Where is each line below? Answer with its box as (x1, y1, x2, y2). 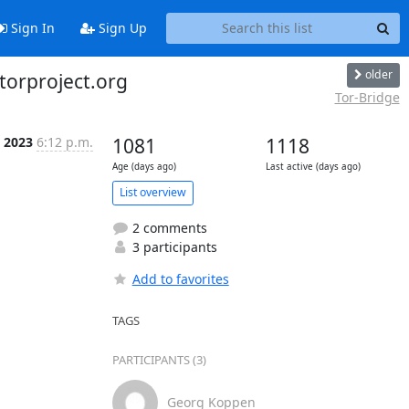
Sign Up (94, 19, 147, 37)
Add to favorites (131, 269, 229, 288)
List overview (119, 184, 186, 200)
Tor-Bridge (334, 88, 400, 106)
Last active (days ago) (265, 160, 361, 173)
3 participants (128, 237, 217, 256)
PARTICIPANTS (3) (111, 351, 206, 368)
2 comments (128, 218, 207, 236)
